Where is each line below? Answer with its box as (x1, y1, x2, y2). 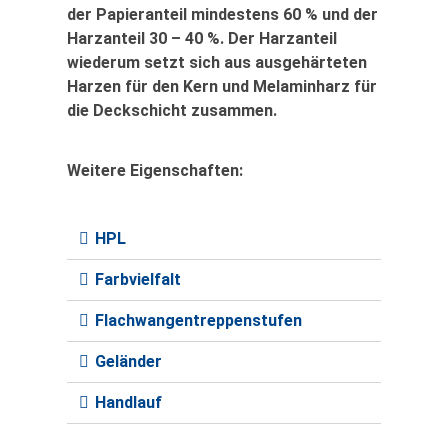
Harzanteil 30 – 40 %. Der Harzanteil (67, 29, 337, 49)
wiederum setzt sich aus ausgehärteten (67, 53, 367, 73)
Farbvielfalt (95, 270, 181, 290)
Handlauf (95, 393, 162, 413)
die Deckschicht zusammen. (67, 101, 277, 121)
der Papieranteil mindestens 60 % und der (67, 5, 378, 25)
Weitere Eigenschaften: (67, 161, 243, 181)
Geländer (95, 352, 162, 372)
